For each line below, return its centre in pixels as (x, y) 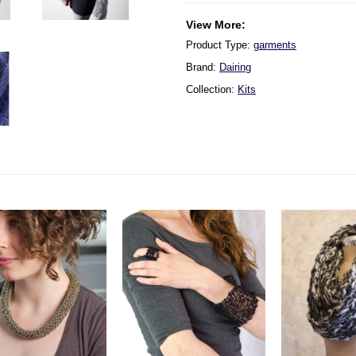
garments (275, 45)
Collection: (212, 89)
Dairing (235, 67)
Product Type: (220, 45)
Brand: (203, 67)
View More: (216, 25)
